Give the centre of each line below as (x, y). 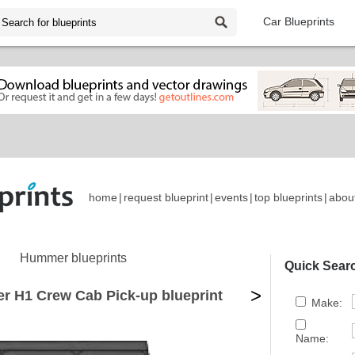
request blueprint (166, 198)
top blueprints (288, 198)
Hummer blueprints (73, 258)
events (231, 198)
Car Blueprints (299, 21)
